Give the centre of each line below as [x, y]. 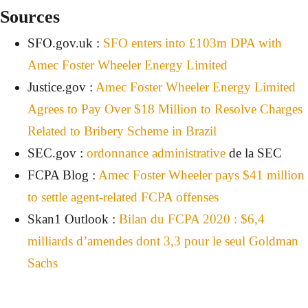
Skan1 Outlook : [73, 219]
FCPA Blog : [63, 175]
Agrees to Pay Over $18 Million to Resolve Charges [165, 109]
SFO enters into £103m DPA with [192, 43]
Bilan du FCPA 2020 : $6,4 [192, 219]
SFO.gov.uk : [65, 43]
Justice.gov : [62, 87]
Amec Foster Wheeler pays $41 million [201, 175]
